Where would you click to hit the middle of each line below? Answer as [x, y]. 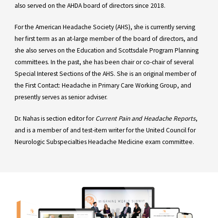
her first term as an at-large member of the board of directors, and [106, 38]
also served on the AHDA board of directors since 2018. [90, 5]
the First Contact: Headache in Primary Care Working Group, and [103, 85]
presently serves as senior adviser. [61, 97]
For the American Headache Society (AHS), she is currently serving [105, 27]
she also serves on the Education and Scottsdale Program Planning [107, 50]
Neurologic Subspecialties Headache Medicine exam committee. [104, 142]
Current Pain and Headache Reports [145, 118]
